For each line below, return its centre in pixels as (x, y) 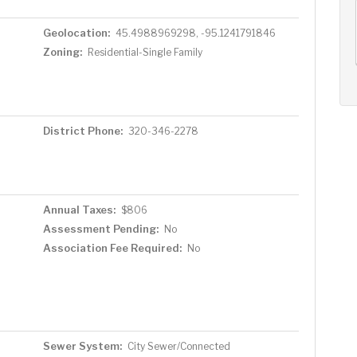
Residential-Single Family (145, 52)
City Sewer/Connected (178, 346)
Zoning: (62, 52)
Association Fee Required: (112, 248)
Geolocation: (76, 33)
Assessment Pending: (100, 229)
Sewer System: (82, 346)
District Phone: (82, 131)
